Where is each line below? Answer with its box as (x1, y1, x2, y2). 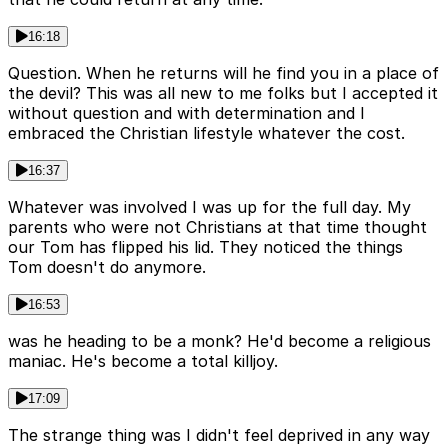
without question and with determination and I (8, 103, 365, 124)
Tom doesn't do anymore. (8, 257, 206, 278)
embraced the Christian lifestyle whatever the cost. (8, 123, 405, 144)
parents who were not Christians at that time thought (8, 217, 427, 238)
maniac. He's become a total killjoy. (8, 351, 278, 372)
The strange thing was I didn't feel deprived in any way (8, 425, 430, 446)
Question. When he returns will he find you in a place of (8, 63, 439, 84)
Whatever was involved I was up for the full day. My (8, 197, 411, 218)
